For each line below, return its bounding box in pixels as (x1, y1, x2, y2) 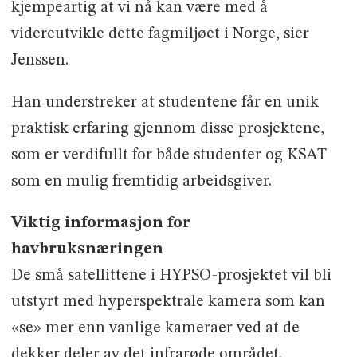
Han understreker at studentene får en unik (10, 94, 319, 111)
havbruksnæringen (10, 241, 163, 258)
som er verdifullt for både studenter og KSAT (10, 147, 327, 163)
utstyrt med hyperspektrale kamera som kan (10, 294, 325, 311)
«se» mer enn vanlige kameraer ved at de (10, 320, 300, 337)
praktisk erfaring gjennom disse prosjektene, (10, 120, 324, 137)
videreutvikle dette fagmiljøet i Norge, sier (10, 25, 309, 42)
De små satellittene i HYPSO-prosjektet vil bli (10, 268, 331, 284)
